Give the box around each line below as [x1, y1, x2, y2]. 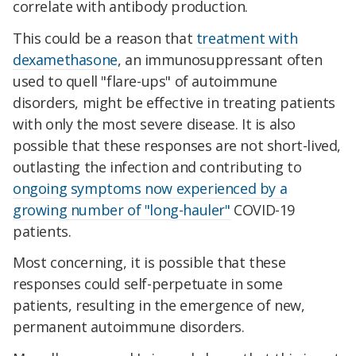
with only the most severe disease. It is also [13, 114, 296, 133]
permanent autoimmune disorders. [13, 317, 245, 337]
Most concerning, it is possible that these [13, 253, 286, 273]
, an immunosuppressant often [117, 49, 323, 69]
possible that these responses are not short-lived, [13, 135, 342, 155]
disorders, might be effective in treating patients [13, 92, 336, 112]
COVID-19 [230, 199, 296, 219]
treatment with [195, 28, 298, 48]
